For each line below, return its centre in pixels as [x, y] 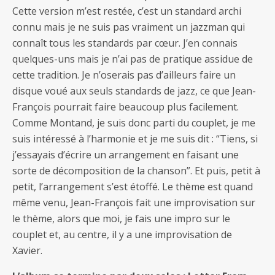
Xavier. [27, 250]
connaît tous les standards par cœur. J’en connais [125, 43]
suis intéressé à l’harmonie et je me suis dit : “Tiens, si [135, 138]
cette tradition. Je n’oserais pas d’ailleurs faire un [124, 75]
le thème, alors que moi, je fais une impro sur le [121, 218]
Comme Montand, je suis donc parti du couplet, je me [134, 122]
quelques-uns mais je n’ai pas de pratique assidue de [133, 59]
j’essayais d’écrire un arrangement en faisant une [126, 154]
